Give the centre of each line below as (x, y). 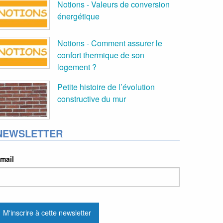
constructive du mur (92, 99)
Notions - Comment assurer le (110, 43)
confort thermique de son (101, 55)
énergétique (78, 16)
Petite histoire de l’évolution (106, 87)
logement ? (77, 67)
